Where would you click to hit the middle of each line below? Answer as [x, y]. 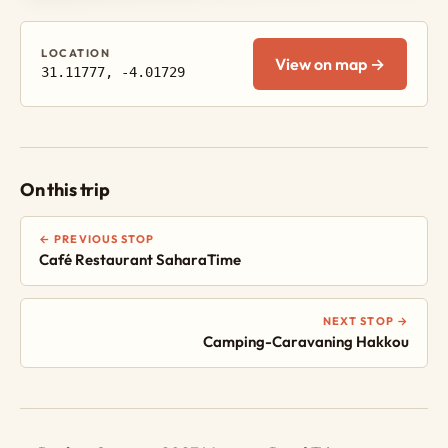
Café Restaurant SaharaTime [140, 259]
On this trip [65, 189]
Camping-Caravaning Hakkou [306, 341]
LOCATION [76, 52]
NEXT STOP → [365, 320]
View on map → [330, 63]
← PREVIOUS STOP [97, 238]
